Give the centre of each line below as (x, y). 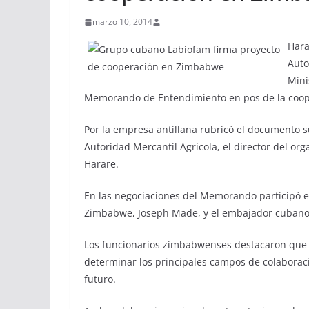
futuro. (100, 279)
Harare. (101, 164)
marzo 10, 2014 (122, 22)
